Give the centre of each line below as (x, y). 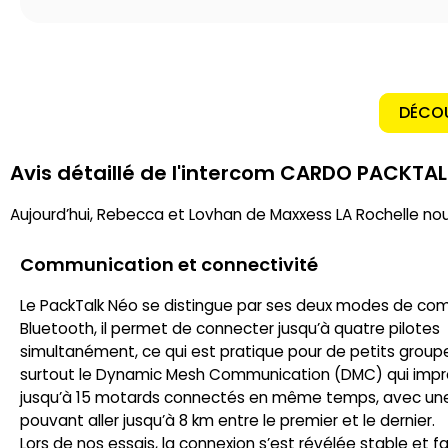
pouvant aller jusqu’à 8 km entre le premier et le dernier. (227, 420)
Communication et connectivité (169, 264)
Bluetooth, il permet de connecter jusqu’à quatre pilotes (230, 328)
